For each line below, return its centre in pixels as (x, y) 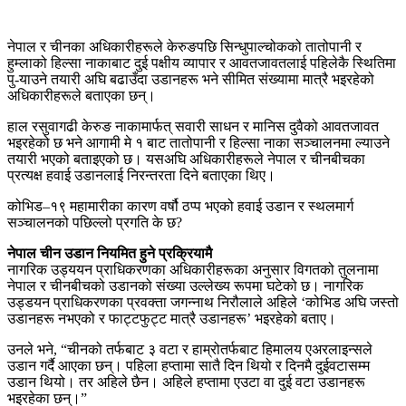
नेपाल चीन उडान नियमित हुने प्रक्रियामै (110, 253)
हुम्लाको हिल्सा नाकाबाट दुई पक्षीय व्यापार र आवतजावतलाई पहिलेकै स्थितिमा (202, 63)
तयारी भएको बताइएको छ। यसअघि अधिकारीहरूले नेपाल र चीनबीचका (186, 159)
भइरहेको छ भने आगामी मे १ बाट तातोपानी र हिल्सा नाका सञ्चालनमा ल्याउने (198, 142)
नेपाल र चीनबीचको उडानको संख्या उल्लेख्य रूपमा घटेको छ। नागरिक (185, 285)
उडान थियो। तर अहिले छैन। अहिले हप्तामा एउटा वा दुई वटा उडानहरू (186, 382)
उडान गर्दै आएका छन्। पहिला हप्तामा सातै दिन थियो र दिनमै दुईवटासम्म (188, 365)
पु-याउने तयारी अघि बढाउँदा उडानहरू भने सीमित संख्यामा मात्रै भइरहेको (191, 79)
